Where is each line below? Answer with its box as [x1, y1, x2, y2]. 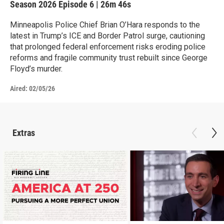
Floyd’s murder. [10, 64, 62, 73]
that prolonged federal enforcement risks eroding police [10, 42, 205, 51]
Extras [12, 127, 35, 138]
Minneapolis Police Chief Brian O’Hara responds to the [10, 20, 200, 29]
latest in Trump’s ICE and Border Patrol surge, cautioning [10, 31, 205, 40]
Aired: [10, 84, 27, 92]
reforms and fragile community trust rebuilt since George [10, 53, 207, 62]
